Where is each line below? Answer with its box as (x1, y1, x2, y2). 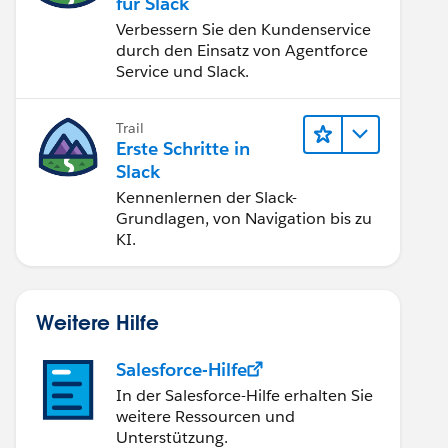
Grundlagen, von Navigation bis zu (116, 207, 372, 229)
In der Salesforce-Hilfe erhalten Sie (116, 384, 373, 406)
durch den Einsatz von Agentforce (116, 39, 368, 61)
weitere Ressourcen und (116, 405, 295, 427)
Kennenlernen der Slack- (116, 186, 297, 208)
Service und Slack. (116, 60, 249, 82)
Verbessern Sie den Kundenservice (116, 18, 371, 40)
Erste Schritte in (116, 136, 250, 160)
